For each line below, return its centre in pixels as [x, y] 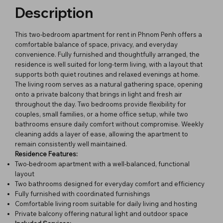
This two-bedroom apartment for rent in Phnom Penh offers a [109, 34]
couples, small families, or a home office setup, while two [102, 114]
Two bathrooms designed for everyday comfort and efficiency [110, 183]
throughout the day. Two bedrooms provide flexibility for [101, 104]
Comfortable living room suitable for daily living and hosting [106, 203]
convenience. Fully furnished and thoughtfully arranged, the [107, 54]
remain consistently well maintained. [71, 144]
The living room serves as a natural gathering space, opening [109, 84]
